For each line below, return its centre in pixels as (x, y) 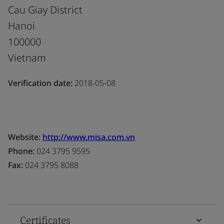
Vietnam (27, 57)
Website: (25, 137)
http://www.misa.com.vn (89, 137)
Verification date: (40, 83)
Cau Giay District (45, 9)
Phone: (21, 151)
